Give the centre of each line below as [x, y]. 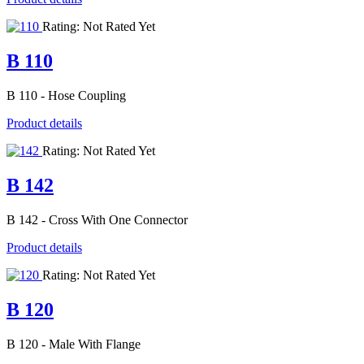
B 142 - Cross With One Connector [97, 219]
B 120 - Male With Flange [74, 344]
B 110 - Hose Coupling [66, 96]
